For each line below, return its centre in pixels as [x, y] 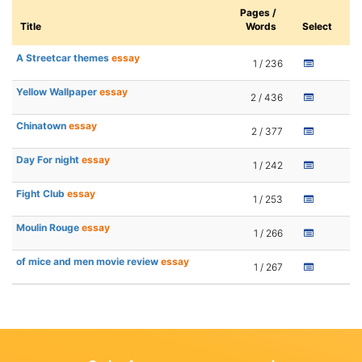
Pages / [258, 13]
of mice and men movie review [88, 262]
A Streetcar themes [64, 58]
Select [317, 27]
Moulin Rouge [49, 228]
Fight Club [42, 194]
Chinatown [42, 126]
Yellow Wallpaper [58, 92]
